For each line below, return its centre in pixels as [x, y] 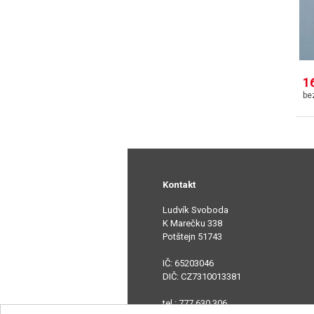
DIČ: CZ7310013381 [202, 277]
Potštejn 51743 [192, 237]
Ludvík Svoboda [196, 210]
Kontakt [179, 185]
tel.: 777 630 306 [195, 303]
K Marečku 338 [192, 224]
